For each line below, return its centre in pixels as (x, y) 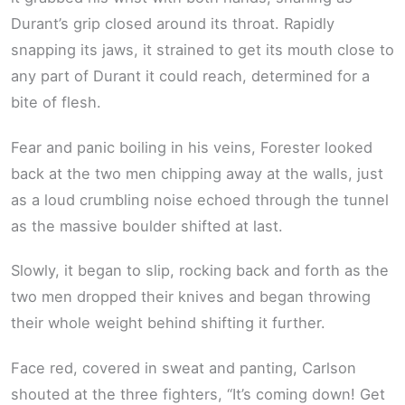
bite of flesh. (56, 103)
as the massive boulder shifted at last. (147, 226)
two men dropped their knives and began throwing (191, 297)
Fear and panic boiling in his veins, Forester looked (192, 147)
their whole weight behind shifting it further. (168, 323)
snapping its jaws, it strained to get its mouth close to (202, 50)
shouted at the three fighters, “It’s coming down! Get (198, 394)
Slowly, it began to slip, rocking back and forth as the (200, 271)
